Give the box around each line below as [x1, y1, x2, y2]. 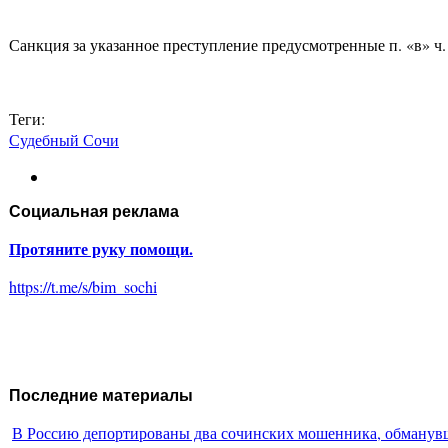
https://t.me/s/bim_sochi [9, 276, 157, 298]
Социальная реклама [9, 203, 179, 221]
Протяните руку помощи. [9, 237, 193, 261]
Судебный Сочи [9, 129, 119, 151]
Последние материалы [9, 387, 193, 405]
